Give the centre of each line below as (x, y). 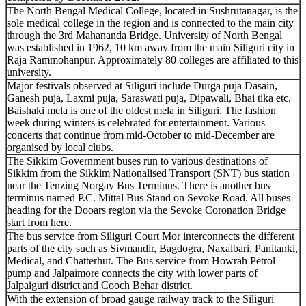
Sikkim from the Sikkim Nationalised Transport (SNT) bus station (148, 173)
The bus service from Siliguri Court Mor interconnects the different (151, 236)
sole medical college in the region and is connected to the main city (150, 23)
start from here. (39, 222)
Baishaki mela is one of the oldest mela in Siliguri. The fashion (141, 110)
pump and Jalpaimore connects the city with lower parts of (132, 273)
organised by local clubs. (60, 147)
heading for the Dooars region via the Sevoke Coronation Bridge (146, 210)
